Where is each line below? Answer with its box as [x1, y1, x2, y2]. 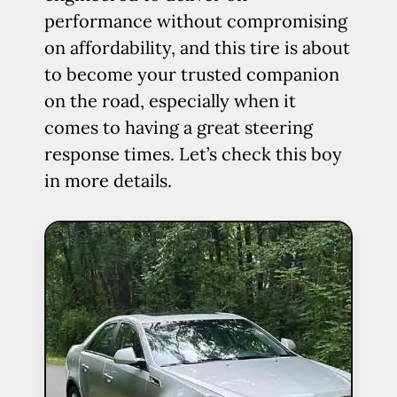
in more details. [44, 169, 172, 191]
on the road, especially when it [44, 90, 296, 112]
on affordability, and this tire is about [44, 36, 350, 58]
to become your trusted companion [44, 63, 339, 85]
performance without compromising [44, 10, 347, 32]
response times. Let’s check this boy [44, 143, 342, 165]
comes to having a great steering [44, 116, 313, 138]
